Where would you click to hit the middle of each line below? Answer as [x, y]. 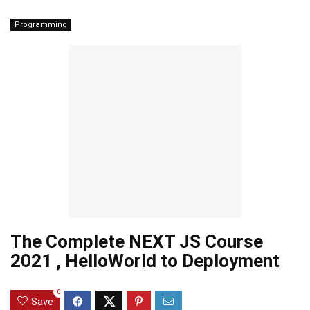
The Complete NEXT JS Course [137, 241]
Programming [41, 25]
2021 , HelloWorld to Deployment [145, 261]
